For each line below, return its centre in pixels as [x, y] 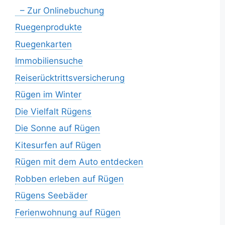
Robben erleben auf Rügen [69, 179]
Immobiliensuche [49, 61]
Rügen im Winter [48, 95]
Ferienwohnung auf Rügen [68, 212]
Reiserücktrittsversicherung [70, 78]
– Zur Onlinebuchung [60, 10]
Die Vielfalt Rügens [53, 111]
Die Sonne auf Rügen [58, 128]
